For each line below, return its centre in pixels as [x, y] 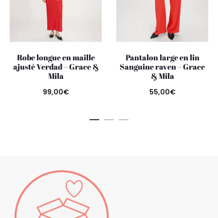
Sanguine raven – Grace [162, 67]
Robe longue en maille [56, 58]
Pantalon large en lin [162, 58]
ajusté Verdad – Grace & [56, 67]
